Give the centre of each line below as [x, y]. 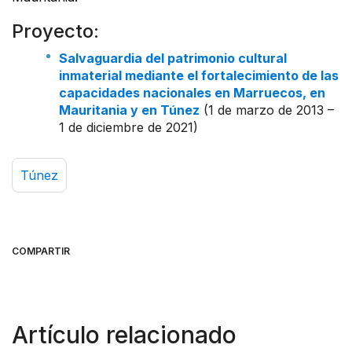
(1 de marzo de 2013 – [267, 110]
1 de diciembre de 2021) [128, 127]
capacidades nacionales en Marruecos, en [192, 92]
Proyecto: [55, 31]
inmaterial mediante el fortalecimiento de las [199, 75]
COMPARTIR [41, 251]
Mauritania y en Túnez [129, 110]
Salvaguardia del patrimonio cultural [173, 58]
